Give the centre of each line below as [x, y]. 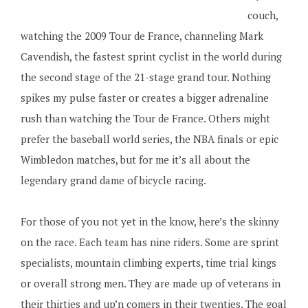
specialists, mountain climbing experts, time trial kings [148, 263]
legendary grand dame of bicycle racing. [113, 180]
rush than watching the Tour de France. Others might [145, 118]
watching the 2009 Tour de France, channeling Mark [142, 36]
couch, [262, 15]
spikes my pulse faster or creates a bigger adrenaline [144, 98]
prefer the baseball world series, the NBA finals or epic [149, 139]
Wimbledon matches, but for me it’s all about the [135, 159]
